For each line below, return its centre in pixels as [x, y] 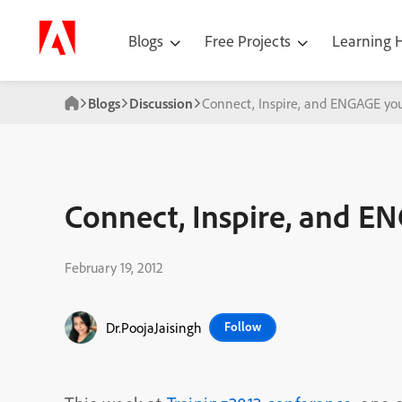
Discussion [161, 103]
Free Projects [249, 40]
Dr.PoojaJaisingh [154, 328]
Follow [243, 327]
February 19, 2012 [114, 267]
